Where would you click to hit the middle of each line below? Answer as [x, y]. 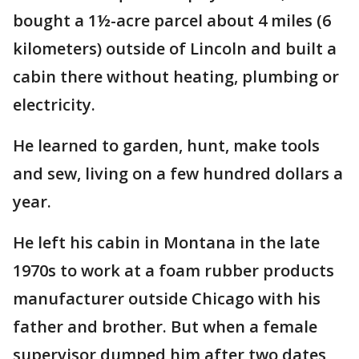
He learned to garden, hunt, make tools [166, 145]
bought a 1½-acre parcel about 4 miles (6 [172, 20]
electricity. [54, 104]
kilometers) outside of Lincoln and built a [175, 48]
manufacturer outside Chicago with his [167, 298]
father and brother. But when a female [165, 326]
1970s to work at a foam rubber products [173, 270]
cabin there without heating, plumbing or [176, 76]
